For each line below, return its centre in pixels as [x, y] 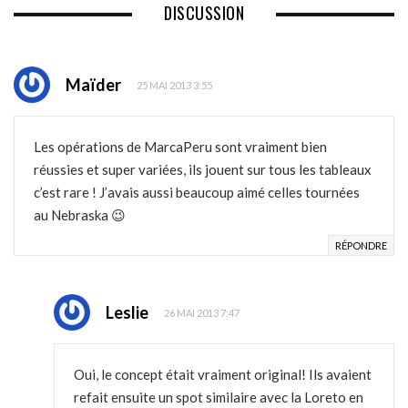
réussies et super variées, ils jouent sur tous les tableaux [203, 170]
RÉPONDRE [361, 246]
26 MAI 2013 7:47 [202, 312]
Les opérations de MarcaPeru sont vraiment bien [180, 147]
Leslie [127, 313]
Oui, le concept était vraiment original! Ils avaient [223, 375]
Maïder [93, 85]
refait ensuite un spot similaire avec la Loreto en [219, 398]
